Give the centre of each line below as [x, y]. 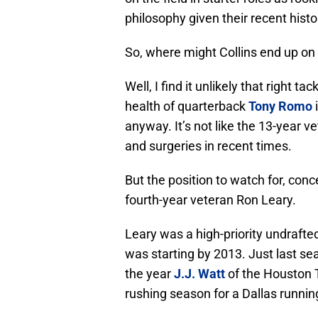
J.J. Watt [199, 274]
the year [149, 274]
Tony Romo [280, 106]
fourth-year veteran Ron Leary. [210, 200]
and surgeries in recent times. [208, 146]
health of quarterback [187, 106]
